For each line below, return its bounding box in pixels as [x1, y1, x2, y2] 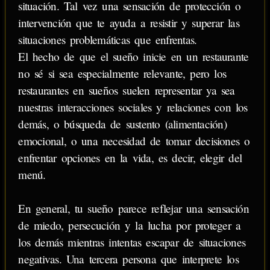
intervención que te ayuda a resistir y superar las [18, 15, 239, 31]
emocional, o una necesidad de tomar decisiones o [18, 133, 250, 149]
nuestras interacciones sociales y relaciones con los [18, 99, 248, 115]
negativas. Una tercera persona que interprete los [18, 251, 239, 267]
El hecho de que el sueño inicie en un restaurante [18, 49, 249, 64]
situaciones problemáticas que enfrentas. [18, 32, 197, 48]
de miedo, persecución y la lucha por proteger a [18, 218, 241, 233]
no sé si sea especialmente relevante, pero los [18, 66, 227, 81]
